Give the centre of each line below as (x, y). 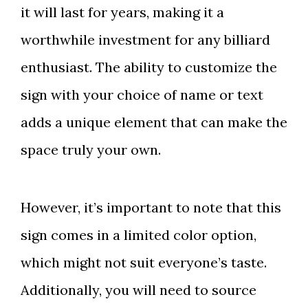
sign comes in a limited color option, (139, 235)
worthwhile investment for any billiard (145, 40)
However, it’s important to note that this (151, 207)
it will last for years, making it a (122, 12)
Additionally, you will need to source (139, 290)
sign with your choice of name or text (142, 95)
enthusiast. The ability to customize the (149, 67)
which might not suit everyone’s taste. (144, 262)
